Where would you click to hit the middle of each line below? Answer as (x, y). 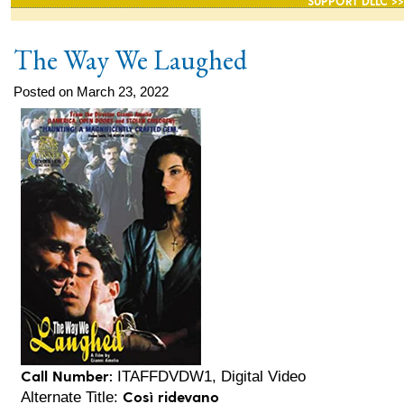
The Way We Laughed (130, 60)
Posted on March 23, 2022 (91, 91)
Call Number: (67, 375)
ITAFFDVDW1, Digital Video (210, 376)
